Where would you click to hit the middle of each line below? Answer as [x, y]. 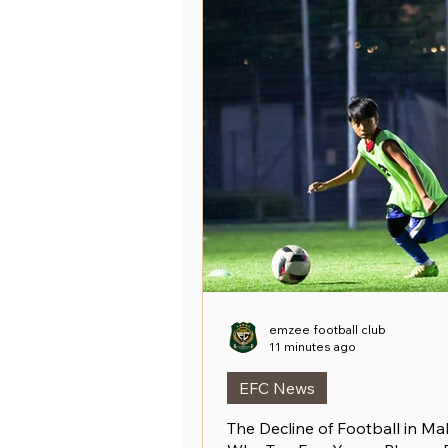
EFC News [277, 388]
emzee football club [327, 329]
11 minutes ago [312, 346]
